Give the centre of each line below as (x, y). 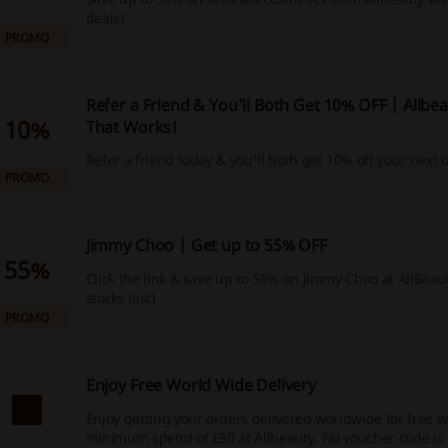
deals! (105, 18)
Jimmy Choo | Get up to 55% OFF (206, 245)
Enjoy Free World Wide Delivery (200, 385)
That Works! (131, 127)
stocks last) (120, 298)
